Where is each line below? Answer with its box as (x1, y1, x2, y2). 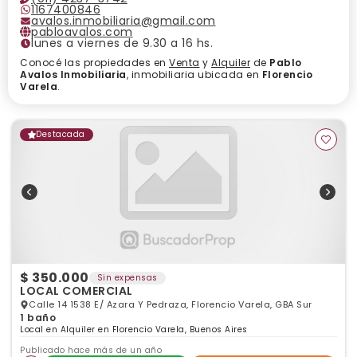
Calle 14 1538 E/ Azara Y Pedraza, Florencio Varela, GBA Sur (29, 298, 312, 311)
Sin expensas (96, 272, 158, 284)
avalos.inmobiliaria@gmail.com (31, 13, 216, 29)
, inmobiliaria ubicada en (126, 68, 262, 81)
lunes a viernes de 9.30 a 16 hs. (31, 35, 213, 51)
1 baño (20, 311, 56, 324)
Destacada (36, 128, 85, 140)
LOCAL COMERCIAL (20, 283, 133, 299)
